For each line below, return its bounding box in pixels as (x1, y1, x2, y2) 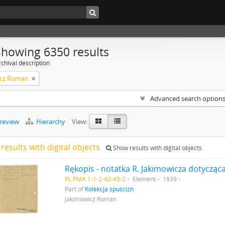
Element (133, 175, 156, 183)
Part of (65, 185, 85, 193)
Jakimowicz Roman (65, 195, 117, 203)
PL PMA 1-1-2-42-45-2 (65, 175, 126, 183)
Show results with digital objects (111, 144, 202, 152)
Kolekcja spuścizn (85, 185, 134, 193)
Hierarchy (35, 117, 67, 126)
